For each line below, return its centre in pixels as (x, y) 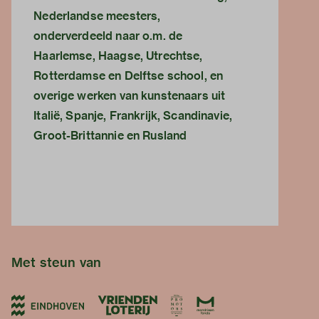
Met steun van (56, 263)
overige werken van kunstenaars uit (130, 96)
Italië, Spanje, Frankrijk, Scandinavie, (133, 116)
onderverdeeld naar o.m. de (108, 36)
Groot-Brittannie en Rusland (110, 136)
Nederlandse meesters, (97, 16)
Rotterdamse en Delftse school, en (129, 76)
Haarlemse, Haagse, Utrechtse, (118, 56)
